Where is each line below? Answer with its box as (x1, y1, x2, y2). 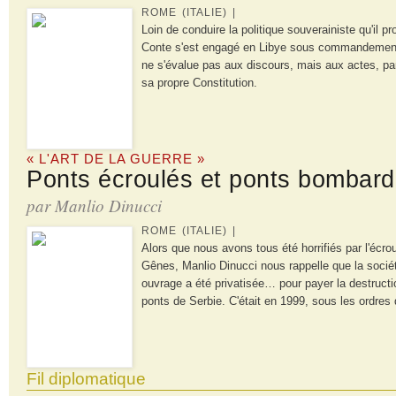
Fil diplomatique (27, 369, 146, 388)
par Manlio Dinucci (27, 194, 162, 217)
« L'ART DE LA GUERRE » (27, 150, 205, 166)
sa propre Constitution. (141, 75, 257, 89)
